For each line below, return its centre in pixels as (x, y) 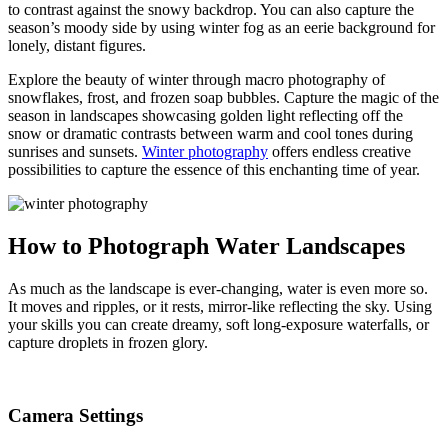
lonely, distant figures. (77, 46)
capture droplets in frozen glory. (108, 342)
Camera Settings (75, 415)
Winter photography (205, 152)
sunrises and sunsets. (75, 152)
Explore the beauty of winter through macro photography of (196, 80)
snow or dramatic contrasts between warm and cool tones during (210, 134)
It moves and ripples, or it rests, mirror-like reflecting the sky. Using (220, 306)
